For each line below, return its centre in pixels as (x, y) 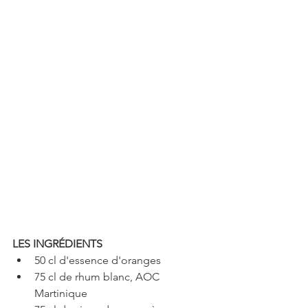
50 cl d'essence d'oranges (100, 260)
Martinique (64, 293)
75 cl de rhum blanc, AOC (98, 277)
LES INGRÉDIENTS (57, 244)
